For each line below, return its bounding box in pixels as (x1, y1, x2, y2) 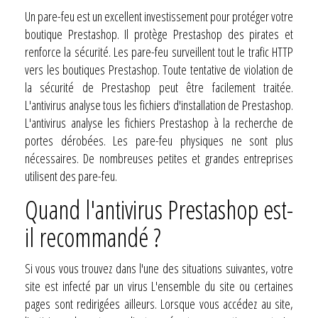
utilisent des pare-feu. (25, 167, 117, 185)
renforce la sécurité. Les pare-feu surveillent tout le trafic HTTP (25, 43, 293, 60)
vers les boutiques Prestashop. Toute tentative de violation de (25, 60, 293, 78)
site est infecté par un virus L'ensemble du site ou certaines (25, 277, 293, 295)
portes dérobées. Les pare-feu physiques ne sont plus (25, 131, 293, 149)
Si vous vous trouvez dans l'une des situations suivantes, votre (25, 259, 293, 277)
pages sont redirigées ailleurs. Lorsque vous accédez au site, (25, 295, 293, 312)
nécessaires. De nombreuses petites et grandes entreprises (25, 149, 293, 167)
